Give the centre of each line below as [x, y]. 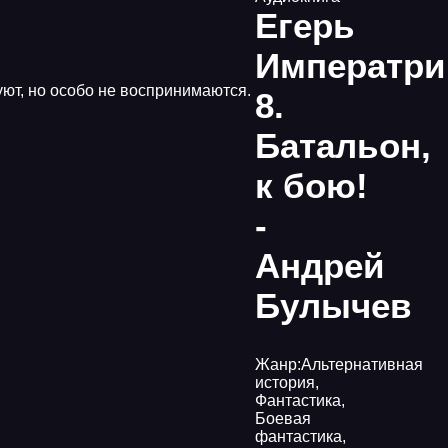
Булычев [333, 305]
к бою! [311, 185]
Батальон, [343, 145]
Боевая [283, 418]
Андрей [320, 265]
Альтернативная [362, 364]
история [285, 382]
